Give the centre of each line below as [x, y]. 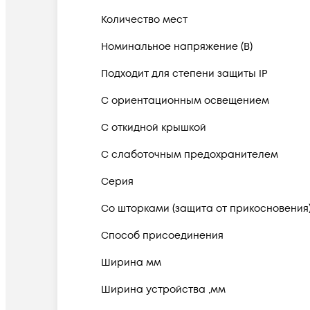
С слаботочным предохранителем [190, 154]
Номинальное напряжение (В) [177, 46]
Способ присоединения [162, 235]
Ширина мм [131, 262]
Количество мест [144, 19]
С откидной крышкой [154, 127]
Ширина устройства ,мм [163, 289]
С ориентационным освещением [185, 100]
